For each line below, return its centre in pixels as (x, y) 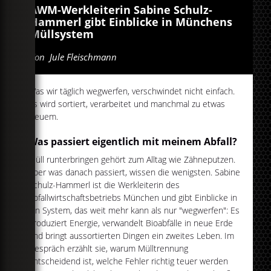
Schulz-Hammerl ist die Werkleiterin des (104, 185)
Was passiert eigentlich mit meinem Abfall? (133, 142)
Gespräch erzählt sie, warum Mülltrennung (109, 249)
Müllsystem (62, 34)
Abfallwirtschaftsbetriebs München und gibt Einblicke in (133, 198)
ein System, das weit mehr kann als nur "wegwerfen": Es (134, 211)
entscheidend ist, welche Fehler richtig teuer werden (129, 261)
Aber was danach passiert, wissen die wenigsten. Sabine (135, 172)
